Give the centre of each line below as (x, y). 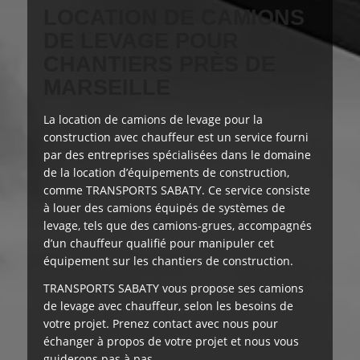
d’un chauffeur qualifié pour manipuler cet (159, 243)
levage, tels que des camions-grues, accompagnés (178, 225)
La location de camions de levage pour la (153, 119)
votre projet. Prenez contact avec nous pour (161, 323)
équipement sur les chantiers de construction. (168, 261)
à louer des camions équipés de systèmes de (164, 208)
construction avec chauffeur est (130, 137)
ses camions (269, 288)
